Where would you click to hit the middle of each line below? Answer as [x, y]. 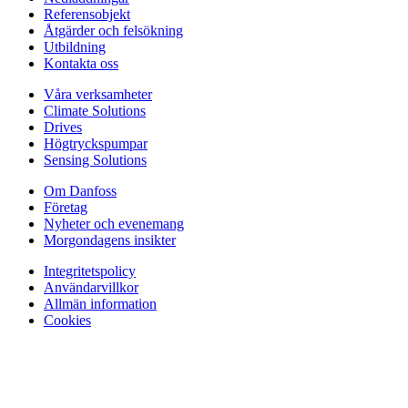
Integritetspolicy [90, 270]
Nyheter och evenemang [114, 223]
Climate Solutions [95, 110]
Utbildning [75, 46]
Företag [66, 207]
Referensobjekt [87, 14]
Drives [63, 127]
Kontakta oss [81, 63]
